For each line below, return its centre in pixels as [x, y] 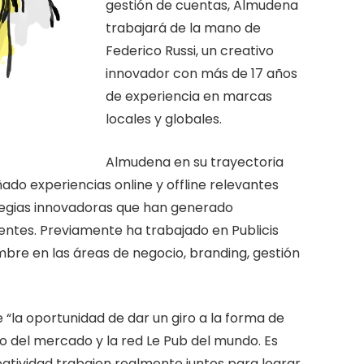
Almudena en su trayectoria [195, 162]
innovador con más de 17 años [202, 74]
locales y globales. [164, 119]
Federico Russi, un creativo [190, 51]
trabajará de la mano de [184, 28]
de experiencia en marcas [189, 97]
